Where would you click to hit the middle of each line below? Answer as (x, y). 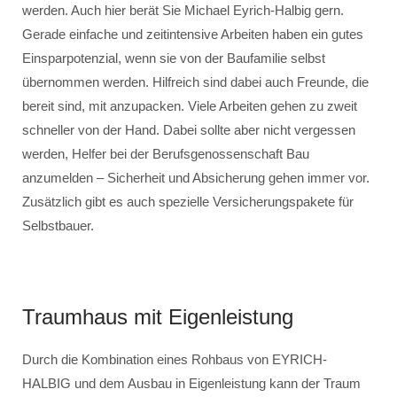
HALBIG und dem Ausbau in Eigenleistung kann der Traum (191, 383)
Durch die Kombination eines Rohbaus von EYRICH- (175, 359)
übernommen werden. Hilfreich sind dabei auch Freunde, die (195, 82)
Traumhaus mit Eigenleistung (158, 317)
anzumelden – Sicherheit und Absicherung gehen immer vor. (196, 178)
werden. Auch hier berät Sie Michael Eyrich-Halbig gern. (183, 10)
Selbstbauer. (58, 226)
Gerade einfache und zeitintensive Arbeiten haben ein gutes (193, 34)
